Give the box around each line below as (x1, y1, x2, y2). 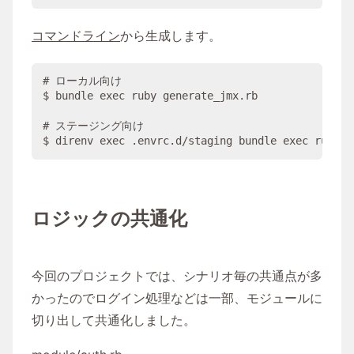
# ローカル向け (42, 74, 122, 88)
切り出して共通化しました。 (32, 311, 196, 328)
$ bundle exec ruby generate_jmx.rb (42, 89, 258, 103)
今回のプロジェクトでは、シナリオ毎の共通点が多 (32, 267, 322, 284)
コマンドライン (32, 28, 120, 44)
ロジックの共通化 (32, 206, 187, 230)
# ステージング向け (42, 119, 144, 133)
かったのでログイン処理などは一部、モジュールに (32, 289, 322, 306)
